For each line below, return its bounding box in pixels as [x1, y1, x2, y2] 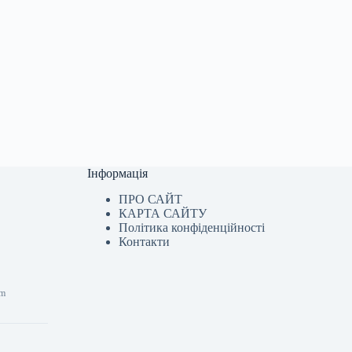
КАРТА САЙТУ [119, 207, 207, 220]
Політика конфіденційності [119, 221, 266, 234]
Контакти [119, 235, 170, 248]
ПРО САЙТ [119, 192, 183, 206]
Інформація [87, 167, 148, 181]
